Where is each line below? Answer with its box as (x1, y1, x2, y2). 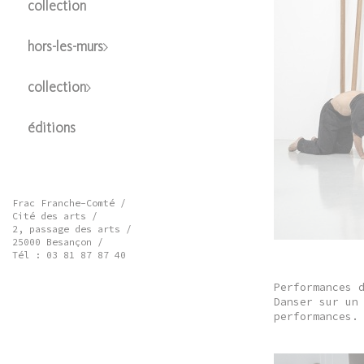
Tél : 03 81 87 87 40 (11, 249, 126, 261)
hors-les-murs (27, 41, 103, 54)
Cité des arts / (11, 210, 97, 222)
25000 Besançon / (11, 236, 103, 248)
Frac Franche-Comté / (11, 197, 126, 209)
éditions (27, 122, 76, 136)
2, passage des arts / (11, 223, 132, 235)
